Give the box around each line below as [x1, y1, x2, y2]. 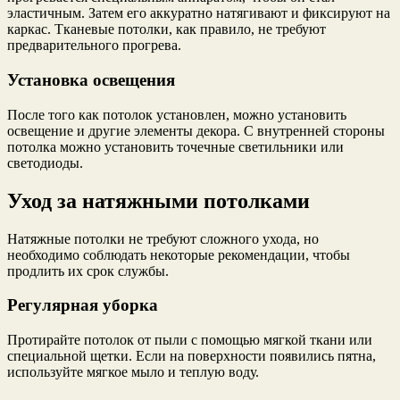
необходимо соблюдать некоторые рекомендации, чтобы [7, 246, 350, 262]
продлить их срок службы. [7, 262, 169, 279]
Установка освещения [7, 71, 175, 90]
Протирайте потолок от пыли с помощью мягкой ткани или [7, 332, 372, 348]
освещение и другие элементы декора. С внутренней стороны [7, 122, 385, 138]
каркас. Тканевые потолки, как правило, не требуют [7, 21, 326, 37]
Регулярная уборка [7, 296, 158, 315]
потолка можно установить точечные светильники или [7, 138, 344, 154]
